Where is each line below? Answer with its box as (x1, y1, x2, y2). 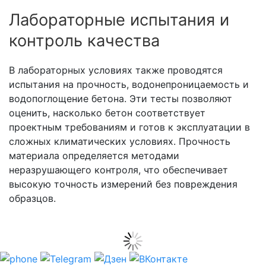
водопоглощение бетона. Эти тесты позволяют (9, 93, 232, 105)
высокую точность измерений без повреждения (9, 178, 237, 191)
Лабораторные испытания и (9, 10, 229, 30)
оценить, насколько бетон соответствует (9, 107, 205, 119)
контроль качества (9, 31, 160, 51)
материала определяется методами (9, 150, 179, 162)
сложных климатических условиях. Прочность (9, 135, 230, 148)
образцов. (9, 192, 56, 205)
